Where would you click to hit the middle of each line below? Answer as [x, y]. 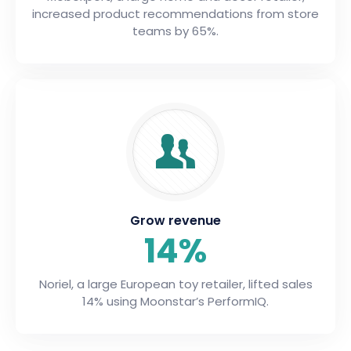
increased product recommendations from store [175, 13]
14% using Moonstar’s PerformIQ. [175, 301]
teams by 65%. [175, 31]
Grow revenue [175, 220]
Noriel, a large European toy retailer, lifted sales [175, 284]
